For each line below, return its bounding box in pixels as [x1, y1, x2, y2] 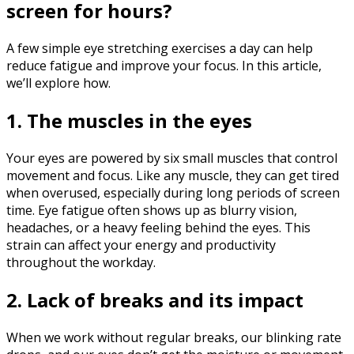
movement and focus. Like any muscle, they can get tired [6, 167, 339, 185]
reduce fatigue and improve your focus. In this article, [6, 57, 322, 75]
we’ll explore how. [6, 74, 111, 92]
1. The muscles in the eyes [6, 107, 252, 134]
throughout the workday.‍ [6, 254, 156, 272]
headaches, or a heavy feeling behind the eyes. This [6, 219, 311, 237]
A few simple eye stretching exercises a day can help [6, 40, 313, 58]
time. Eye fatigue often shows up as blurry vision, [6, 201, 297, 220]
